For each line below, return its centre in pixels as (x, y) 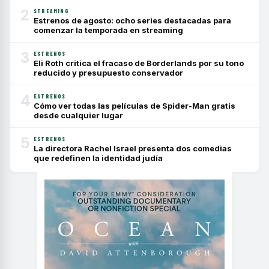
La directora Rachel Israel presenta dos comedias (133, 148)
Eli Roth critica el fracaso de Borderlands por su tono (139, 63)
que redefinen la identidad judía (98, 158)
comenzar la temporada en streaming (108, 30)
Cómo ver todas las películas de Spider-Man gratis (134, 106)
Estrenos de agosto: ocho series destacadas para (132, 20)
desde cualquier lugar (78, 115)
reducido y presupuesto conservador (108, 73)
